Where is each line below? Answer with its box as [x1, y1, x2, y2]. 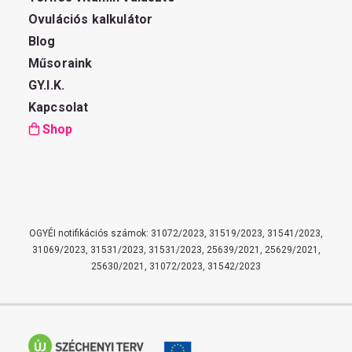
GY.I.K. [28, 78, 65, 93]
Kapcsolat [28, 100, 89, 115]
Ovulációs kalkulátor [28, 12, 153, 27]
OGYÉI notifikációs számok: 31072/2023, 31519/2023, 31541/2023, [29, 228, 323, 239]
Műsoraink [28, 56, 93, 71]
